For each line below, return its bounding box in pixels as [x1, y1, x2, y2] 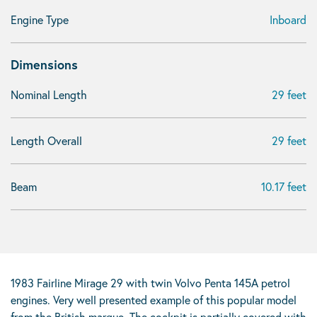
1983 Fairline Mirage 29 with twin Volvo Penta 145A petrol [11, 275, 290, 290]
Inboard [270, 12, 306, 27]
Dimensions [11, 56, 78, 73]
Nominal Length [11, 87, 87, 102]
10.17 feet [261, 179, 306, 194]
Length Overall [11, 133, 82, 148]
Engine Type [11, 12, 69, 27]
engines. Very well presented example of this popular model [11, 292, 296, 307]
